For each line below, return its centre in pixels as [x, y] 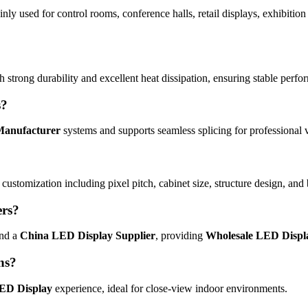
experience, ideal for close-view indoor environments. [170, 288]
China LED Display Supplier [88, 236]
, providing [180, 236]
